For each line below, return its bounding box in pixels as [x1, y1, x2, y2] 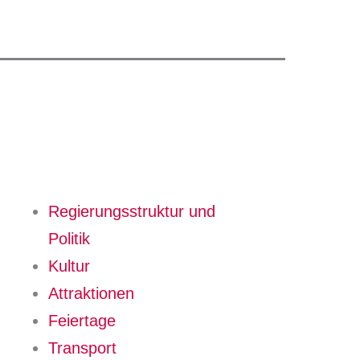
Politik [47, 230, 90, 247]
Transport [47, 339, 117, 357]
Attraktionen [47, 284, 134, 302]
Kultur [47, 257, 90, 275]
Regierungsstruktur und [47, 202, 215, 220]
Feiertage [47, 312, 116, 329]
